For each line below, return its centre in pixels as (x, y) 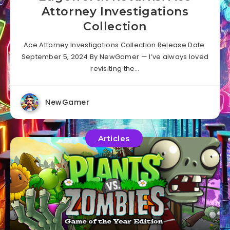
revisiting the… (115, 69)
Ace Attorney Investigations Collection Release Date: (115, 45)
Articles (114, 138)
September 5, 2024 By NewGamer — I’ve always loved (115, 57)
